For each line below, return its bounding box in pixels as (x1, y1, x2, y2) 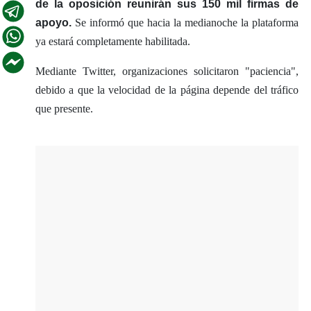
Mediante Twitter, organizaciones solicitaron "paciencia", (35, 65, 299, 77)
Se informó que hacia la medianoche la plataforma (71, 16, 299, 28)
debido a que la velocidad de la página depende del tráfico (35, 83, 299, 96)
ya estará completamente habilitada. (35, 35, 190, 47)
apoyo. (35, 16, 72, 28)
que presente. (35, 102, 93, 115)
